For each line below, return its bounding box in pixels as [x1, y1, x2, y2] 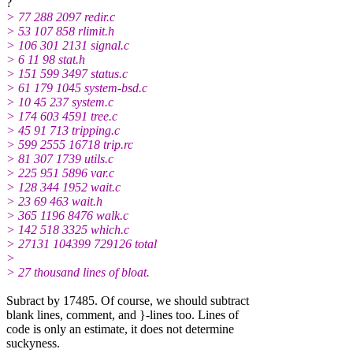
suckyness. [6, 336, 60, 350]
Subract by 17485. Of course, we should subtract [6, 293, 249, 307]
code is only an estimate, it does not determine [6, 321, 234, 336]
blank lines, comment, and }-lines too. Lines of [6, 307, 239, 321]
